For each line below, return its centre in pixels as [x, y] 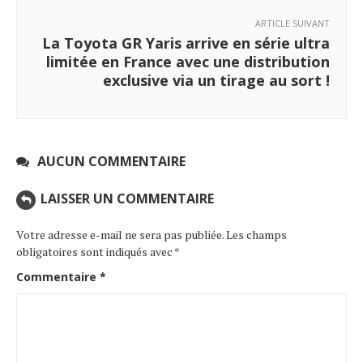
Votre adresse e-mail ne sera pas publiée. [120, 234]
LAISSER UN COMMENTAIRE [127, 198]
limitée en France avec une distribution [188, 61]
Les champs [256, 234]
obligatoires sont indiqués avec [95, 251]
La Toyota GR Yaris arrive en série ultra [186, 43]
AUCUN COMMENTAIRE [111, 161]
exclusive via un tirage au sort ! [216, 80]
